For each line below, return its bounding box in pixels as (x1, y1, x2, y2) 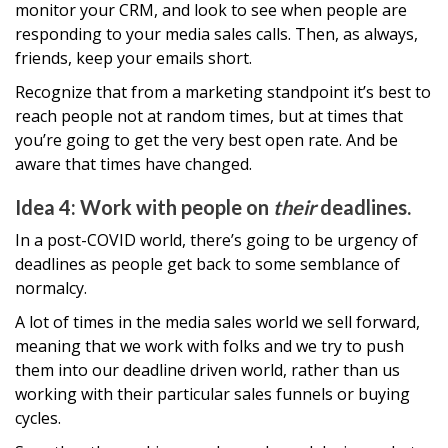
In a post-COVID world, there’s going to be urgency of (15, 229, 418, 251)
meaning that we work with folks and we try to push (15, 335, 404, 357)
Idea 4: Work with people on (15, 195, 273, 219)
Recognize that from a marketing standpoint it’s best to (15, 81, 431, 103)
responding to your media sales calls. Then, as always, (15, 23, 418, 45)
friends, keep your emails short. (15, 47, 252, 69)
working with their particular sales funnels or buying (15, 383, 410, 405)
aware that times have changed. (15, 153, 252, 175)
